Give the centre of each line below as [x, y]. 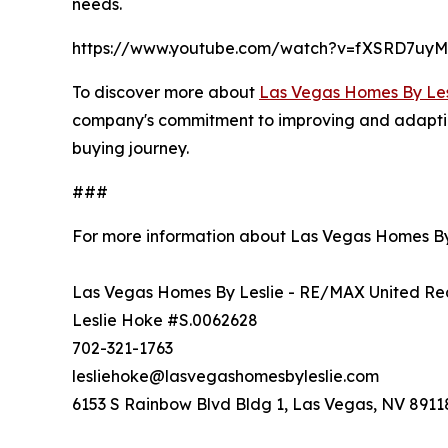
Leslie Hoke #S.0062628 [165, 320]
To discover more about [165, 92]
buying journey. [130, 148]
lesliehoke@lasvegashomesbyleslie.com [225, 376]
